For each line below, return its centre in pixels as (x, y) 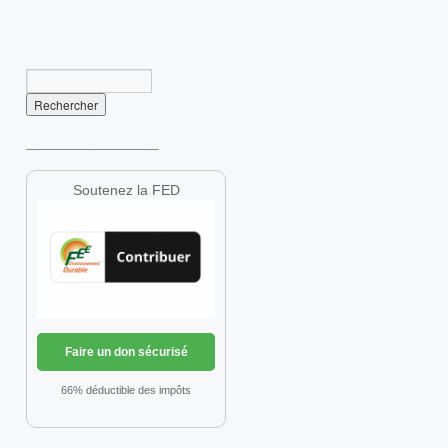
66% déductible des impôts (126, 389)
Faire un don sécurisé (126, 351)
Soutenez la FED (126, 190)
